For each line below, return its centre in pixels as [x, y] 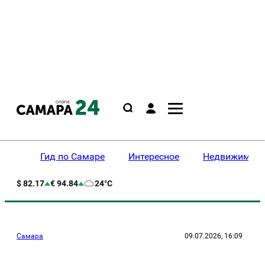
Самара [30, 236]
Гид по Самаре [72, 156]
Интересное [154, 156]
